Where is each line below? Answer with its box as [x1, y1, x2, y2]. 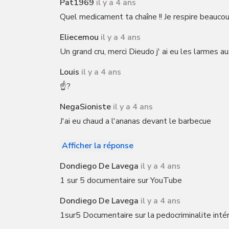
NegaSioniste [60, 101, 111, 112]
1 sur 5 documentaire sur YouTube [60, 175, 182, 186]
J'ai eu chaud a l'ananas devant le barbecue [60, 116, 211, 127]
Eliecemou [60, 32, 99, 43]
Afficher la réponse [62, 140, 133, 151]
